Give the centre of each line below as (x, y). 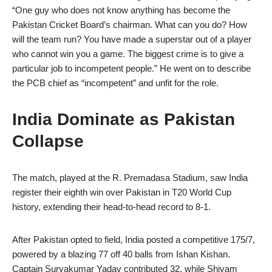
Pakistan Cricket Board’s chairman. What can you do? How (130, 24)
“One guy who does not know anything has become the (121, 10)
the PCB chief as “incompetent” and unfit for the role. (115, 83)
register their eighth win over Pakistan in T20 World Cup (122, 192)
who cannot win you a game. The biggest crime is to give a (128, 53)
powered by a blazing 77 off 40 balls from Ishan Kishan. (121, 254)
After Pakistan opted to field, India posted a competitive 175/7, (134, 239)
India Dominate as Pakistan (124, 119)
